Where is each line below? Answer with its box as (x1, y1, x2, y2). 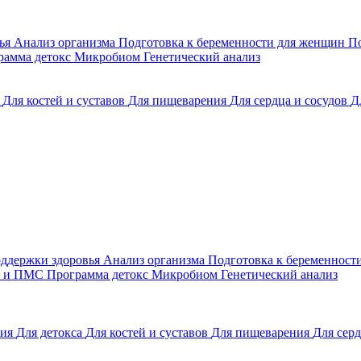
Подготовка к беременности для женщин (118, 35, 348, 49)
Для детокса (16, 326, 85, 339)
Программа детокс (47, 268, 151, 281)
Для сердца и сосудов (230, 93, 351, 107)
